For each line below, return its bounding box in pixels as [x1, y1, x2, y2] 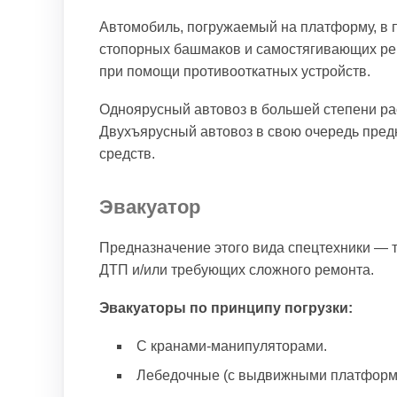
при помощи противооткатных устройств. [99, 64, 370, 79]
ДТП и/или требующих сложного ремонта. [99, 262, 374, 277]
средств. [99, 146, 155, 161]
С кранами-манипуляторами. [136, 339, 327, 354]
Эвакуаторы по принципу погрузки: [99, 300, 353, 315]
